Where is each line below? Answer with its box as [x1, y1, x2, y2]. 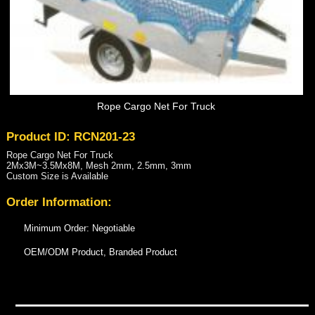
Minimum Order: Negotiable [23, 223, 135, 234]
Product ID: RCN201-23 [6, 129, 135, 143]
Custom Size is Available [6, 171, 108, 182]
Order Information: [6, 195, 112, 210]
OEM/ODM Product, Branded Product [23, 247, 177, 258]
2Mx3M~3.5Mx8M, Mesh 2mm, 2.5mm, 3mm [6, 160, 191, 172]
